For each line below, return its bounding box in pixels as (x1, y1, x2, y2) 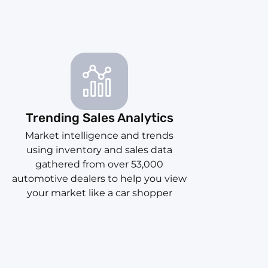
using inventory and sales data (26, 144, 172, 156)
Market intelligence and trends (25, 130, 173, 142)
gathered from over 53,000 (35, 159, 163, 170)
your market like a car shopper (26, 187, 172, 199)
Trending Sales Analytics (25, 111, 173, 126)
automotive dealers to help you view (12, 173, 187, 185)
